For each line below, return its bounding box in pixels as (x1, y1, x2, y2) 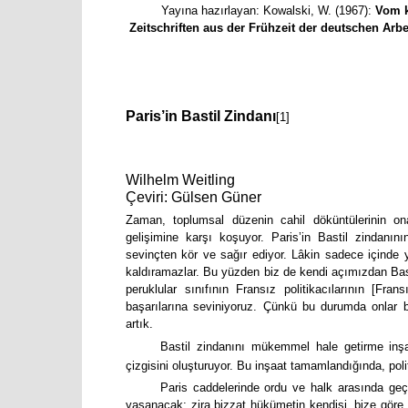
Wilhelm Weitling (126, 171, 235, 188)
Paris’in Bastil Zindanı (126, 108, 276, 125)
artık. (126, 317, 153, 331)
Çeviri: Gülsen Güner (126, 189, 261, 205)
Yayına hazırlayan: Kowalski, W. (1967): (161, 3, 375, 17)
